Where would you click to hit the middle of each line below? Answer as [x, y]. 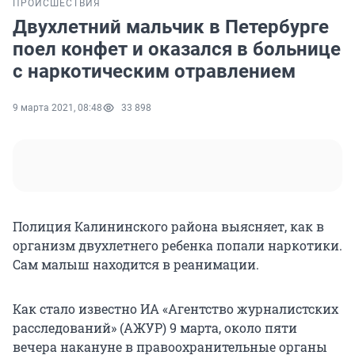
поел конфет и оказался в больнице [177, 50]
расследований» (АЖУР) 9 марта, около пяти [155, 328]
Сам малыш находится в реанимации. [136, 265]
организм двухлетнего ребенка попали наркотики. [177, 246]
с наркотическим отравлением [154, 72]
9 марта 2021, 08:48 [57, 108]
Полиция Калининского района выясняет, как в [168, 227]
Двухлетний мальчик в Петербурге [171, 27]
